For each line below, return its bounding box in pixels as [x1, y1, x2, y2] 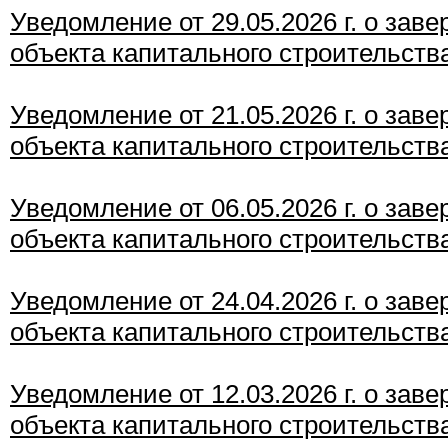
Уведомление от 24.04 [10, 286, 274, 316]
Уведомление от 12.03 [10, 379, 274, 409]
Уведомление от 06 [10, 193, 239, 223]
